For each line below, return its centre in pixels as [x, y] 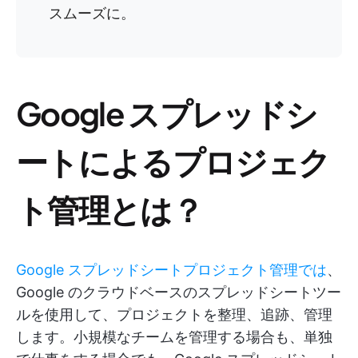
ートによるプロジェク [173, 161]
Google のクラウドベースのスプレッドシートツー [179, 292]
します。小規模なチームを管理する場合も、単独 [174, 337]
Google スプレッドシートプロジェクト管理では [171, 270]
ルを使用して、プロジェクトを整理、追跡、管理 [174, 314]
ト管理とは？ [109, 209]
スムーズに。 [92, 13]
